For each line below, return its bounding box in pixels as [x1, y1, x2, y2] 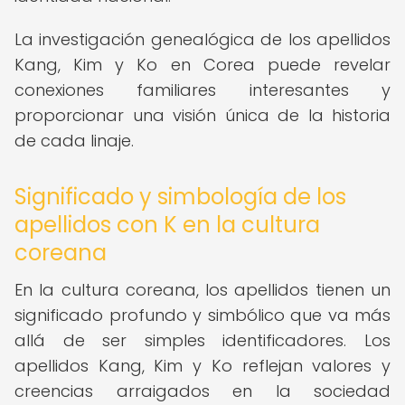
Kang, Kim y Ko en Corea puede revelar [14, 53, 391, 76]
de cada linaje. [14, 129, 134, 152]
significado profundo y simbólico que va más [14, 304, 391, 326]
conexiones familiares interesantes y [14, 79, 391, 101]
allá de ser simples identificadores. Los [14, 329, 391, 352]
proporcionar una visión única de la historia [14, 104, 391, 127]
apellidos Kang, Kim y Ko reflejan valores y [14, 354, 391, 377]
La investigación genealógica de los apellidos [14, 28, 391, 51]
